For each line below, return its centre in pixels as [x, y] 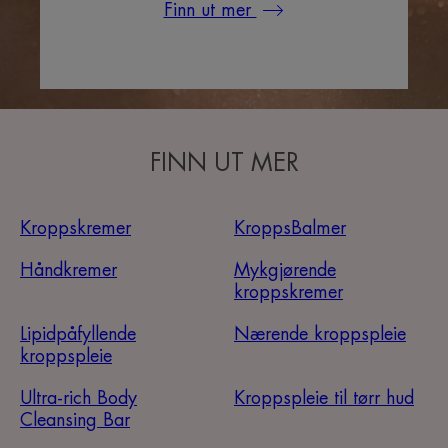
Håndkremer [68, 270]
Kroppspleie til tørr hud [323, 398]
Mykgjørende [284, 270]
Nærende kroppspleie [319, 334]
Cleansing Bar [75, 420]
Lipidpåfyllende [78, 334]
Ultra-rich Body [78, 398]
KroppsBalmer [289, 228]
